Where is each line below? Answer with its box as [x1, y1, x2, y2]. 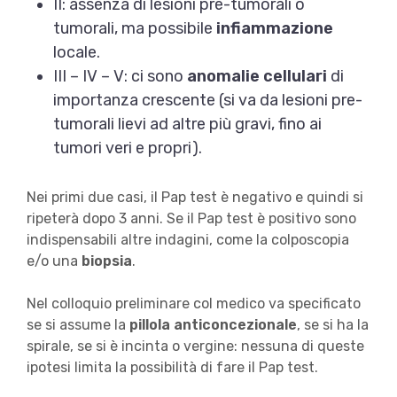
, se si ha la [296, 316, 369, 334]
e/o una [26, 253, 82, 270]
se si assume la [26, 316, 129, 334]
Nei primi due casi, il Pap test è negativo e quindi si [26, 189, 363, 206]
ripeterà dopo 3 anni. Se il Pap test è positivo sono [26, 210, 356, 228]
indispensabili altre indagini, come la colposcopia [26, 231, 349, 249]
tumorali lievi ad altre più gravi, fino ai [52, 114, 322, 135]
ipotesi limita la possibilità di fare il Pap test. [26, 359, 318, 377]
